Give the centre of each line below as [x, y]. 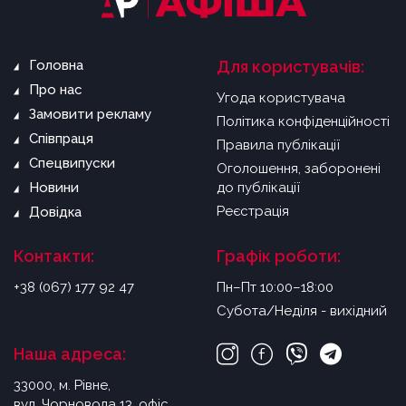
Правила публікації [278, 145]
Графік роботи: [279, 256]
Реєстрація [253, 211]
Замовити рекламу [90, 114]
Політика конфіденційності [303, 121]
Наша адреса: [70, 353]
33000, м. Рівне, [62, 385]
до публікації [258, 187]
